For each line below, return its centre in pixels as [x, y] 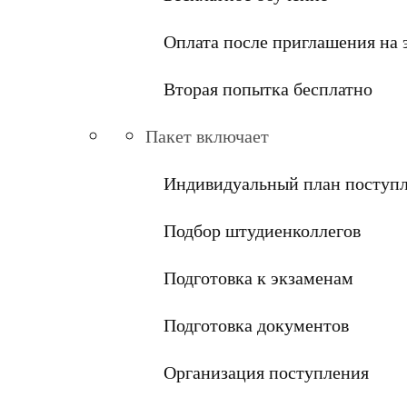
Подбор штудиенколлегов [262, 231]
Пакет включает [207, 136]
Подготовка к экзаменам [258, 278]
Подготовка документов [256, 325]
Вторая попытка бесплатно [268, 89]
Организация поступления [266, 372]
